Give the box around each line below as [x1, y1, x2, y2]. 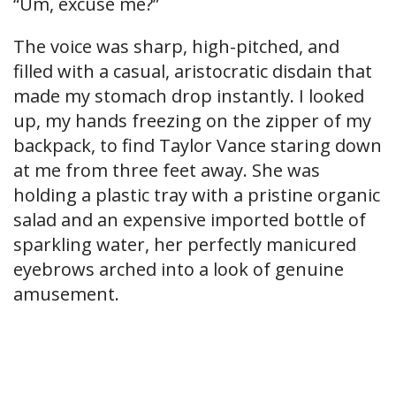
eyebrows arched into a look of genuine [13, 257, 344, 282]
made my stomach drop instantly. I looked [13, 84, 364, 109]
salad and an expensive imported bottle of [13, 208, 366, 232]
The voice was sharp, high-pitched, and [13, 34, 339, 59]
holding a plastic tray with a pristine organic [13, 183, 380, 208]
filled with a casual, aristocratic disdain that [13, 59, 372, 84]
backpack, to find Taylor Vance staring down [13, 133, 382, 158]
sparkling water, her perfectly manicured [13, 232, 356, 257]
